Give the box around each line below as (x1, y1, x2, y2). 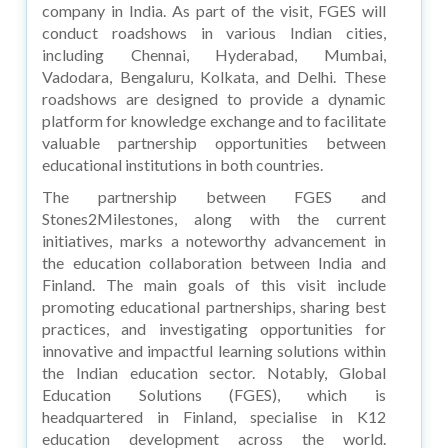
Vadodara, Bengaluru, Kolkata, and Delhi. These (42, 66, 386, 86)
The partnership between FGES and (42, 186, 386, 206)
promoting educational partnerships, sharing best (42, 296, 386, 316)
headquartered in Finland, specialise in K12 (42, 406, 386, 426)
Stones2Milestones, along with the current (42, 208, 386, 228)
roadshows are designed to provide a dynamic (42, 88, 386, 108)
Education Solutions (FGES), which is (42, 384, 386, 404)
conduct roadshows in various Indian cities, (42, 22, 386, 42)
